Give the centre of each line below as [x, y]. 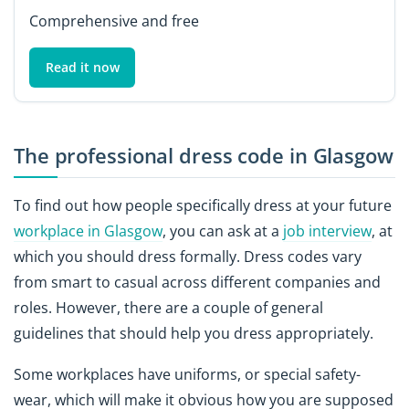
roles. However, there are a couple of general [168, 308]
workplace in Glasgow [88, 231]
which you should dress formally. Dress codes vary [188, 257]
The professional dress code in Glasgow [204, 155]
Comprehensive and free [114, 21]
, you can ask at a [223, 231]
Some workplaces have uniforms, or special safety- [187, 375]
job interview [327, 231]
